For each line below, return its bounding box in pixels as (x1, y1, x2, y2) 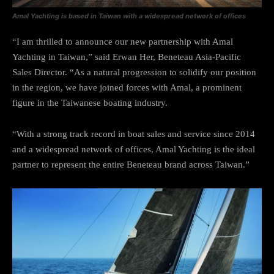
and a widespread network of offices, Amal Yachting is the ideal (12, 144, 255, 155)
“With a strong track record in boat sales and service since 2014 (12, 129, 255, 139)
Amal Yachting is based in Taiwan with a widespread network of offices (12, 12, 246, 21)
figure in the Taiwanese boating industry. (12, 98, 168, 108)
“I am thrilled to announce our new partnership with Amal (12, 37, 233, 47)
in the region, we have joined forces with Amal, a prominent (12, 83, 242, 93)
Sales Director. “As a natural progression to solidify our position (12, 67, 256, 78)
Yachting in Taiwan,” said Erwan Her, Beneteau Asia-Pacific (12, 52, 241, 62)
